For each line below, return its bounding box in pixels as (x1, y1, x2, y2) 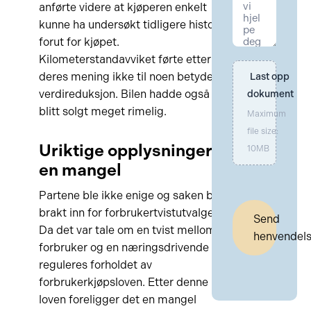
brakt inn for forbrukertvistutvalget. (38, 206, 221, 219)
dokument (247, 88, 294, 100)
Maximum (247, 109, 287, 119)
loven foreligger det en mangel (38, 293, 196, 306)
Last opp (249, 71, 289, 83)
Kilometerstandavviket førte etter (38, 53, 211, 66)
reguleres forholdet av (38, 258, 152, 271)
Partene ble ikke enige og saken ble (38, 189, 222, 202)
